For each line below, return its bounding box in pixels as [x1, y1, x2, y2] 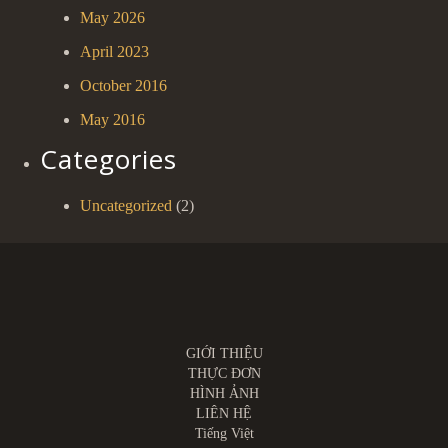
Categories [40, 141, 177, 177]
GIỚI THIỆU [185, 345, 263, 361]
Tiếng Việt [194, 425, 254, 441]
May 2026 [80, 9, 145, 26]
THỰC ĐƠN [187, 365, 261, 381]
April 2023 [80, 43, 149, 60]
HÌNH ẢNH [189, 385, 259, 401]
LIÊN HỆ [196, 405, 252, 421]
